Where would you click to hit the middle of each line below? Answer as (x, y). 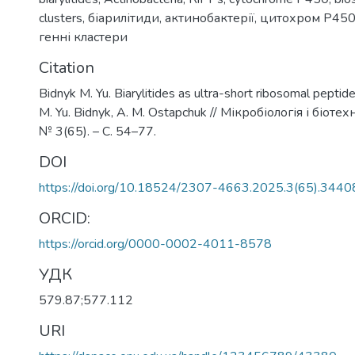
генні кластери (83, 37)
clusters (61, 18)
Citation (67, 67)
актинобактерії (210, 18)
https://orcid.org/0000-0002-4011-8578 (155, 244)
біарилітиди (124, 18)
